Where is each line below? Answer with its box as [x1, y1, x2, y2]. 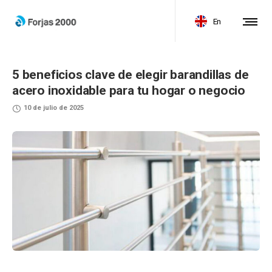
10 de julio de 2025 [24, 104, 84, 112]
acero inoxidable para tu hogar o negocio [12, 83, 245, 98]
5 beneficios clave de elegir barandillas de [12, 67, 249, 82]
